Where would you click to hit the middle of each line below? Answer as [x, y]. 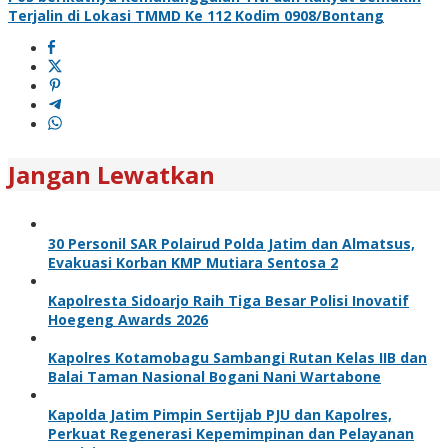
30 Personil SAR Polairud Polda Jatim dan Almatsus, [231, 243]
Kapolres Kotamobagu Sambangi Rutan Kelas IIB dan [237, 357]
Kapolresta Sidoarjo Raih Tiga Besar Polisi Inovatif [228, 300]
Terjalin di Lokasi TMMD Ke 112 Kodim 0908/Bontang [196, 15]
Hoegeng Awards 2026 [128, 319]
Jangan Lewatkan [111, 174]
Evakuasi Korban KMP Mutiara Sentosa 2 [193, 262]
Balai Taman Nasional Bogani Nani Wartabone [214, 376]
